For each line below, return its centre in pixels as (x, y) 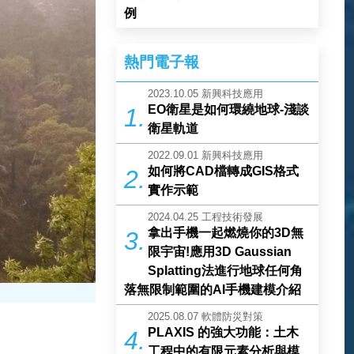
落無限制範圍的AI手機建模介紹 (213, 290)
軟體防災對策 (233, 316)
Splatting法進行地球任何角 (226, 271)
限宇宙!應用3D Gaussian (220, 252)
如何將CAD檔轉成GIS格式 (224, 171)
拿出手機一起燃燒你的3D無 (226, 233)
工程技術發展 (233, 217)
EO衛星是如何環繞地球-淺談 (229, 109)
